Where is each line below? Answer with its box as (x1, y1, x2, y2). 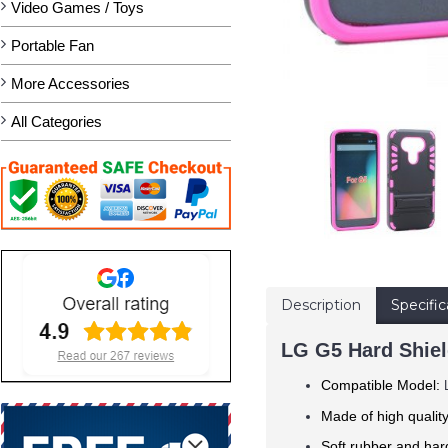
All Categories (11, 113, 102, 130)
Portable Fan (11, 37, 94, 54)
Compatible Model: (321, 376, 444, 393)
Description (281, 295, 361, 314)
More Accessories (11, 75, 130, 92)
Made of (321, 407, 377, 424)
